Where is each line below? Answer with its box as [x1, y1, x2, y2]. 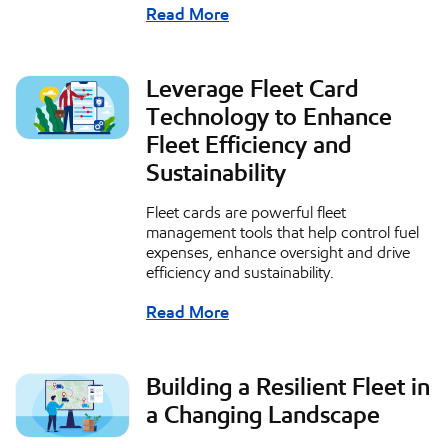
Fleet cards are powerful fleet [146, 203, 346, 223]
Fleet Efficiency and [146, 130, 352, 161]
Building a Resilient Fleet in [146, 372, 430, 403]
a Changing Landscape [146, 400, 380, 431]
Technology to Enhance [146, 102, 392, 133]
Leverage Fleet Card [146, 74, 359, 105]
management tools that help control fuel [146, 223, 419, 243]
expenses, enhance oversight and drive [146, 243, 410, 263]
